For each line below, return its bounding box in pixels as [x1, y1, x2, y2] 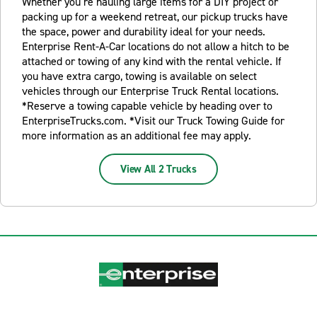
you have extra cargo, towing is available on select [22, 69, 257, 83]
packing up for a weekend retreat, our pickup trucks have [22, 9, 288, 24]
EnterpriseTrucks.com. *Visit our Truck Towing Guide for [22, 113, 284, 128]
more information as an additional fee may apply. [22, 128, 251, 143]
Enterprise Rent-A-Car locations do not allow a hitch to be [22, 39, 289, 54]
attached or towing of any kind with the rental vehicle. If [22, 54, 282, 69]
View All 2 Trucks [120, 162, 197, 176]
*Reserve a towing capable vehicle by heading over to [22, 98, 272, 113]
